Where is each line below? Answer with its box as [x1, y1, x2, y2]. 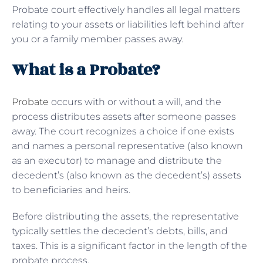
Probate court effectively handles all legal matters [12, 4, 240, 15]
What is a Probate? [12, 57, 164, 83]
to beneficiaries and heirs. [12, 184, 133, 195]
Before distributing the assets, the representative [12, 210, 239, 222]
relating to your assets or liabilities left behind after [12, 18, 244, 30]
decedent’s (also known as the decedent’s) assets [12, 169, 241, 181]
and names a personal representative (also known [12, 140, 243, 151]
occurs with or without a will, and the [49, 96, 221, 107]
